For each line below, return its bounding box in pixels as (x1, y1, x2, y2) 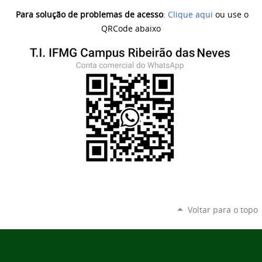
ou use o (213, 9, 249, 20)
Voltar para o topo (187, 204, 258, 215)
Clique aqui (168, 9, 213, 20)
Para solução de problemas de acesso (16, 9, 163, 20)
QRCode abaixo (101, 23, 161, 35)
